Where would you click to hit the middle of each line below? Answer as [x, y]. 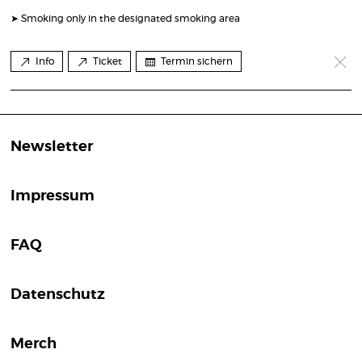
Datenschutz [58, 295]
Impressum [53, 196]
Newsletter [52, 147]
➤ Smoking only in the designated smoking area [125, 18]
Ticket [107, 61]
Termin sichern [197, 61]
